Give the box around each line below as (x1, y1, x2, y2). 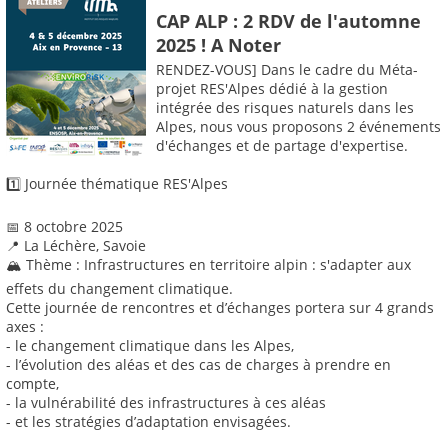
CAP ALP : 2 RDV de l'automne (156, 8, 421, 33)
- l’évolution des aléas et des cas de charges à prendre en (6, 355, 391, 375)
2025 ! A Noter (156, 32, 281, 57)
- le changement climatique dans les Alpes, (6, 336, 294, 356)
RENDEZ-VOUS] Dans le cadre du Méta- (156, 60, 418, 80)
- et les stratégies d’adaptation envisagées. (6, 412, 291, 432)
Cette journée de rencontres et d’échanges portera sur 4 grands (6, 298, 434, 318)
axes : (6, 317, 44, 337)
